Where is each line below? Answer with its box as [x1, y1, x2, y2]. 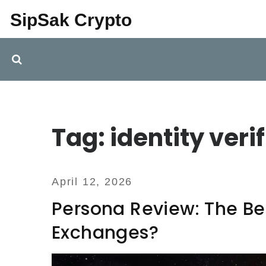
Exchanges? [52, 220, 159, 245]
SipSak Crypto [10, 10, 132, 30]
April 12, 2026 [52, 176, 133, 188]
